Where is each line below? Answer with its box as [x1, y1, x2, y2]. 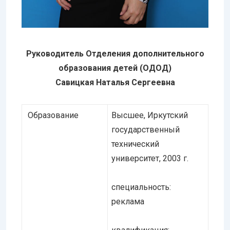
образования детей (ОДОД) [59, 63, 171, 73]
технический [111, 139, 159, 149]
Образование [26, 110, 79, 120]
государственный [111, 124, 180, 135]
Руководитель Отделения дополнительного [26, 48, 204, 59]
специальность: [111, 182, 171, 192]
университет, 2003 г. [111, 153, 188, 163]
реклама [111, 196, 144, 206]
